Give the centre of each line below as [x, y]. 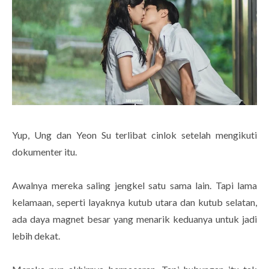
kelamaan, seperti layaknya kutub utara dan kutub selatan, [134, 202]
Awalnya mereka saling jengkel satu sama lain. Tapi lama [134, 186]
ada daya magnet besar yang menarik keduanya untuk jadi [134, 219]
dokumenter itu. [45, 152]
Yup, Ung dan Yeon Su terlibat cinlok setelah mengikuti [134, 135]
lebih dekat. [37, 236]
